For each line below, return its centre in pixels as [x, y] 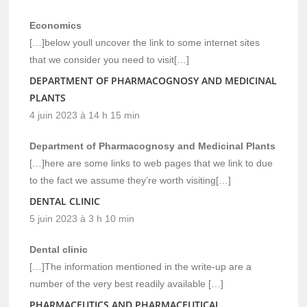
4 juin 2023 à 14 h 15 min [85, 115]
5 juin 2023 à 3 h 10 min [82, 218]
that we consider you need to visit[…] [110, 59]
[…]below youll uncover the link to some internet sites [145, 42]
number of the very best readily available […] [127, 283]
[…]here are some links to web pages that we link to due [151, 163]
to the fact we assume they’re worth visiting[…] [131, 180]
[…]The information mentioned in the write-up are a [141, 266]
